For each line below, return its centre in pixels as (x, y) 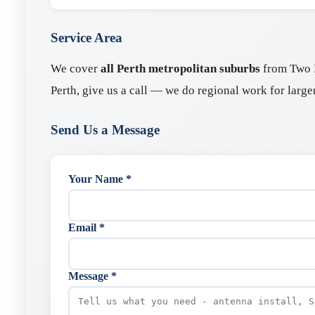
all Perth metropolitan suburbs (180, 68)
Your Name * (100, 179)
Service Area (86, 37)
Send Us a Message (105, 129)
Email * (86, 227)
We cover (76, 68)
